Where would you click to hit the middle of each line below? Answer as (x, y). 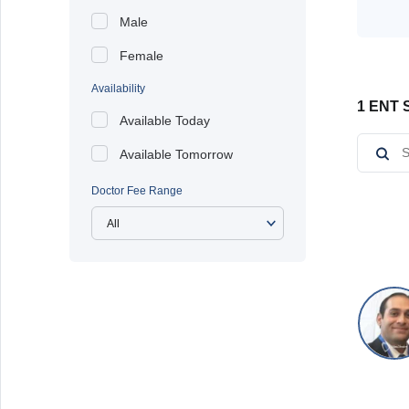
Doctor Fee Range (137, 191)
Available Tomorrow (176, 154)
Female (142, 56)
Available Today (165, 121)
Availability (118, 89)
